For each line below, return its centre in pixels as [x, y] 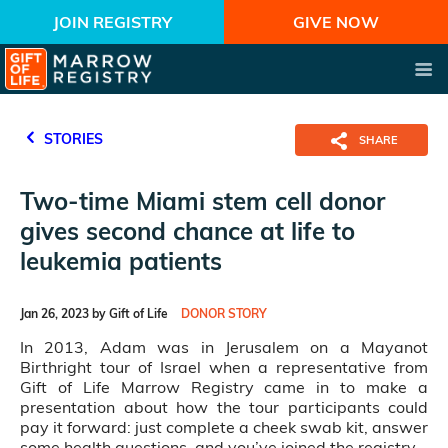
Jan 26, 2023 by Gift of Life [94, 313]
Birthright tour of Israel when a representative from [224, 367]
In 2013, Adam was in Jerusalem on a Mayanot [224, 347]
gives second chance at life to [187, 231]
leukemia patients [121, 261]
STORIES [71, 139]
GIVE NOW [336, 22]
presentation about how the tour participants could [224, 407]
